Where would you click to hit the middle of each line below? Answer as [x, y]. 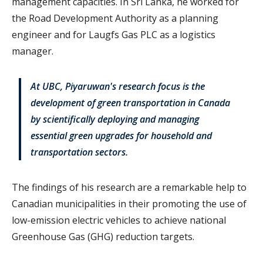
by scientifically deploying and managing [115, 119]
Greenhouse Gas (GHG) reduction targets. [103, 237]
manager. [33, 51]
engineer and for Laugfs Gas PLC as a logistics [114, 35]
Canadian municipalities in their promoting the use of [129, 204]
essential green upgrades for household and [121, 136]
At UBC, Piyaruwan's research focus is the [118, 87]
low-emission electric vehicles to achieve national [119, 220]
